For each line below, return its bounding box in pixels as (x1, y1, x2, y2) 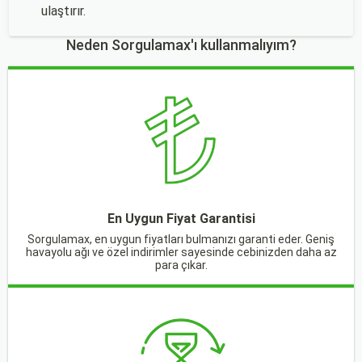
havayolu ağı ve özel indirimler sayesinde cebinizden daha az (25, 246, 337, 259)
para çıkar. (154, 259, 208, 271)
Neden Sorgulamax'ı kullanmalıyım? (65, 36, 297, 53)
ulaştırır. (41, 3, 86, 19)
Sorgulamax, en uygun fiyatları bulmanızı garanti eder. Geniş (27, 233, 335, 246)
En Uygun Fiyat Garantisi (107, 211, 255, 226)
